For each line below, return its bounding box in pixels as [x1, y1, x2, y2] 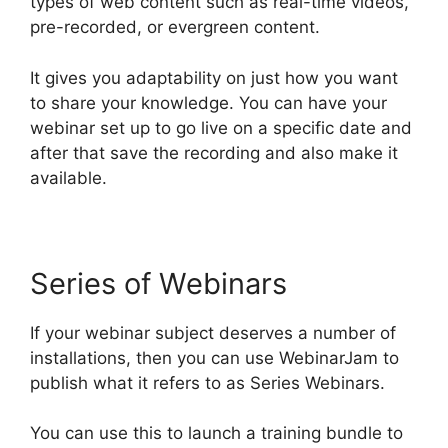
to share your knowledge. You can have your [30, 92, 387, 113]
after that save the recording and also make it [30, 142, 398, 163]
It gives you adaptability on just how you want [30, 67, 398, 88]
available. [30, 167, 107, 188]
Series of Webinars [30, 265, 287, 301]
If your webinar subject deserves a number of [30, 322, 396, 343]
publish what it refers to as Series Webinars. [30, 372, 385, 393]
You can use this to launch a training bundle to [30, 423, 403, 444]
